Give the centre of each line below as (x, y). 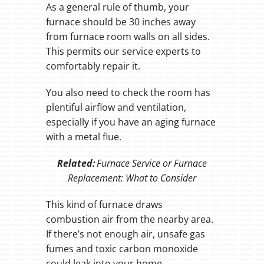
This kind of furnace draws (104, 204)
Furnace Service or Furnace (151, 163)
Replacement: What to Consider (132, 178)
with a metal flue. (83, 136)
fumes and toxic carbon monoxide (122, 248)
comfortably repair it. (93, 66)
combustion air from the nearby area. (129, 219)
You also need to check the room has (128, 92)
